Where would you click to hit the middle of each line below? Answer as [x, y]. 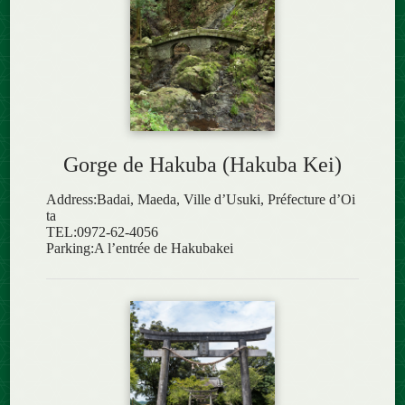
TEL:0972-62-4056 [103, 231]
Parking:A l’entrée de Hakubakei [140, 248]
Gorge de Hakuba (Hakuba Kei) [202, 164]
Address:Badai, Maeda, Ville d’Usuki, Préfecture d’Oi [201, 199]
